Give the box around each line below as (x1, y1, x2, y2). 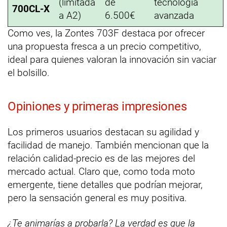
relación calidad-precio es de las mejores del (8, 153, 195, 165)
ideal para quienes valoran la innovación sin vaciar (8, 54, 216, 66)
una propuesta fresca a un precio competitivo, (8, 41, 201, 53)
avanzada (154, 10, 194, 22)
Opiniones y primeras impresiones (8, 99, 187, 114)
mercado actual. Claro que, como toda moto (8, 166, 195, 178)
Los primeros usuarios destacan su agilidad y (8, 126, 199, 138)
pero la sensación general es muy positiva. (8, 192, 187, 204)
